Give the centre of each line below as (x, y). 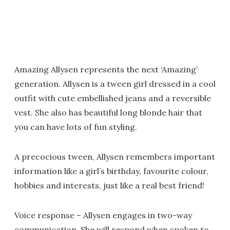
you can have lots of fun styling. (76, 127)
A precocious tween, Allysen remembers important (115, 157)
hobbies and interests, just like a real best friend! (109, 185)
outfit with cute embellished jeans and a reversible (113, 98)
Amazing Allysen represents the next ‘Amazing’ (106, 69)
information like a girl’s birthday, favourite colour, (111, 171)
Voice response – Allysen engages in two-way (103, 215)
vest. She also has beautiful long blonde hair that (108, 112)
